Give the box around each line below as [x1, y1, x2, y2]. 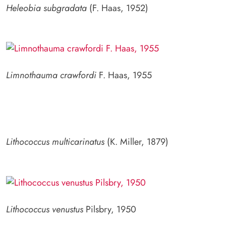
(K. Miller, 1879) [104, 135, 168, 149]
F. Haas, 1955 [96, 69, 152, 82]
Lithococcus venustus [6, 203, 83, 216]
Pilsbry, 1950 [83, 203, 136, 216]
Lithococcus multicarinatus [6, 135, 104, 149]
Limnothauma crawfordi [6, 69, 96, 82]
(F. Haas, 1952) [87, 1, 148, 15]
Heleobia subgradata [6, 1, 87, 15]
